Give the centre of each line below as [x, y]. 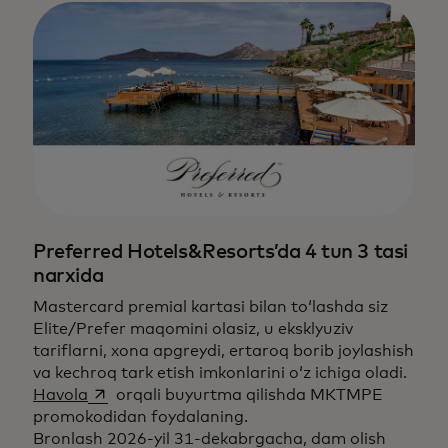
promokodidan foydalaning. [140, 417]
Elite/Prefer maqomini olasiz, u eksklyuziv [193, 329]
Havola [60, 395]
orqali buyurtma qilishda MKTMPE [247, 395]
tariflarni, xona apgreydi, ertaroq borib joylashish [223, 351]
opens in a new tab [160, 394]
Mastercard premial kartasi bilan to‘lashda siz [210, 307]
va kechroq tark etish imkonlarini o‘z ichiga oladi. [220, 373]
